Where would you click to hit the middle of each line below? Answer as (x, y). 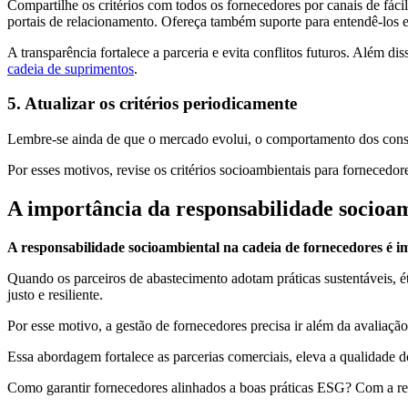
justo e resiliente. (55, 294)
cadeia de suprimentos (71, 68)
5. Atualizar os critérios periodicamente (152, 104)
